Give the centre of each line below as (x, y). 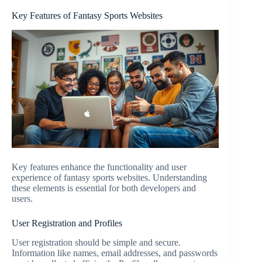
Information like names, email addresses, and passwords (115, 253)
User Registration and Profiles (67, 223)
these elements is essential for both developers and (104, 188)
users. (22, 199)
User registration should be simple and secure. (96, 243)
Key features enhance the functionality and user (99, 167)
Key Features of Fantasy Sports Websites (87, 16)
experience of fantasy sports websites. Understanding (109, 178)
